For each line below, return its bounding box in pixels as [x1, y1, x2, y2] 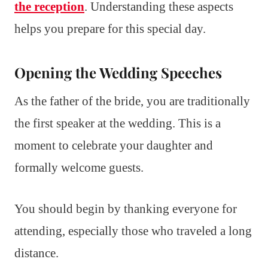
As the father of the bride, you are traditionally [14, 93, 250, 108]
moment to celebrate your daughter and [14, 138, 213, 153]
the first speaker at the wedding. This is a [14, 115, 221, 130]
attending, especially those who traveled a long [14, 223, 252, 238]
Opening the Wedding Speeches [14, 62, 222, 82]
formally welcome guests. [14, 160, 144, 175]
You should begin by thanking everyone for [14, 201, 237, 216]
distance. [14, 245, 59, 260]
